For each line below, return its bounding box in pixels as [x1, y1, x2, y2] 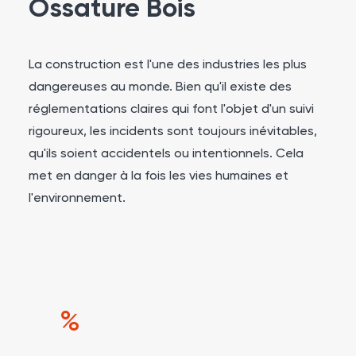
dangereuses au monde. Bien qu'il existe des [29, 81, 292, 94]
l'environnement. [29, 192, 126, 205]
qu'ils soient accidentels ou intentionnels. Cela [29, 148, 304, 161]
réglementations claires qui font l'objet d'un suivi [29, 103, 314, 116]
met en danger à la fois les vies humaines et [29, 170, 288, 183]
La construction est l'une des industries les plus [29, 59, 307, 72]
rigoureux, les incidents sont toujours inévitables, [29, 126, 317, 138]
